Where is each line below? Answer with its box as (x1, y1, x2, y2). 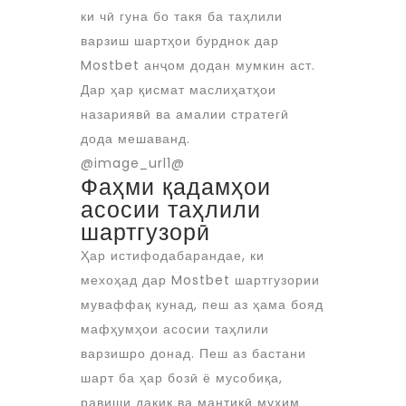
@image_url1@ (81, 154, 185, 172)
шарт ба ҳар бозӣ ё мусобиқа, (81, 369, 283, 387)
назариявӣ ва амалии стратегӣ (81, 105, 289, 123)
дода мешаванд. (81, 130, 190, 148)
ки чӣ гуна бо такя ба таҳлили (81, 7, 283, 25)
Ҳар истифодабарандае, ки (81, 246, 265, 265)
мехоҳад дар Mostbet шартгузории (81, 271, 320, 289)
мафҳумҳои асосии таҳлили (81, 320, 269, 338)
